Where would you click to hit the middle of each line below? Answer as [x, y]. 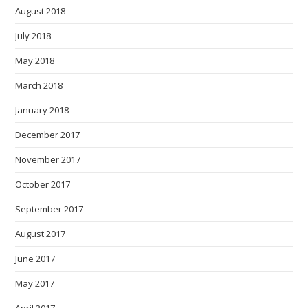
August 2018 [41, 11]
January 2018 [42, 110]
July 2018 [33, 35]
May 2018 [35, 60]
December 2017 [48, 134]
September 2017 [49, 209]
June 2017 [35, 258]
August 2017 [41, 233]
